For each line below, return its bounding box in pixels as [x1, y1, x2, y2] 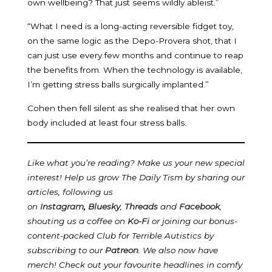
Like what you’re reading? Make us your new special [27, 157, 245, 168]
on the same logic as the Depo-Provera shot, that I [27, 35, 237, 46]
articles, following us [27, 186, 113, 197]
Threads [124, 201, 158, 211]
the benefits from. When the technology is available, [27, 64, 242, 75]
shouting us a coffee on [27, 216, 127, 226]
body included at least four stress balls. [27, 117, 186, 127]
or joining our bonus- [149, 216, 237, 226]
